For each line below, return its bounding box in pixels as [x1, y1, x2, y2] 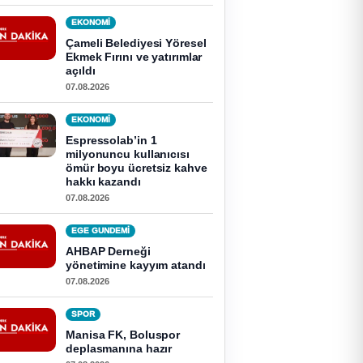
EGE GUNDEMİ [71, 226, 130, 235]
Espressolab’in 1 [66, 134, 157, 147]
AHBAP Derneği [66, 245, 151, 258]
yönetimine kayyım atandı [66, 258, 206, 271]
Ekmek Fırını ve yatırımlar [66, 50, 203, 63]
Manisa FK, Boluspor [66, 328, 181, 341]
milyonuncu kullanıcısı [66, 147, 190, 160]
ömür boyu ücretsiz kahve [66, 161, 207, 174]
